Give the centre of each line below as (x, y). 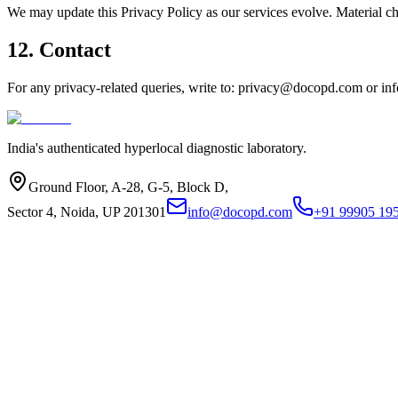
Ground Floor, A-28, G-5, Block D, (128, 187)
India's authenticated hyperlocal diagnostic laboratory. (157, 147)
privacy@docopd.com (300, 87)
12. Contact (59, 49)
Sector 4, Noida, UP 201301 (87, 211)
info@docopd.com (240, 211)
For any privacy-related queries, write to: (123, 87)
